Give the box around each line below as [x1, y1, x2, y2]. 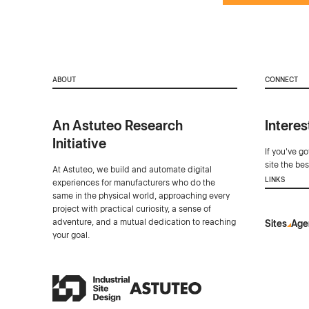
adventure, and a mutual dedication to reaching [52, 217, 236, 227]
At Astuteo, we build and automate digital [52, 164, 212, 175]
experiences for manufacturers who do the [52, 177, 215, 188]
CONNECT [264, 75, 298, 83]
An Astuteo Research [52, 117, 183, 134]
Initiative [52, 134, 106, 152]
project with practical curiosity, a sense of [52, 203, 211, 214]
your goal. [52, 230, 90, 240]
